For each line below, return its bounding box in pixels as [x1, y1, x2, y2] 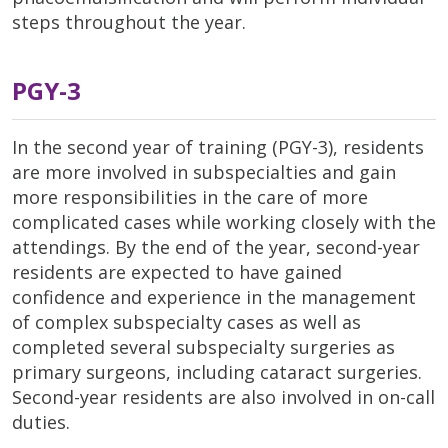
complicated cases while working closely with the [12, 209, 436, 234]
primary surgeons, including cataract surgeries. [12, 359, 422, 384]
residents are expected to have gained [12, 259, 342, 284]
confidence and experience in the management [12, 284, 416, 309]
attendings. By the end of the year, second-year [12, 234, 420, 259]
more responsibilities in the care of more [12, 184, 368, 209]
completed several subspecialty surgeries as [12, 334, 395, 359]
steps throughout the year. [12, 9, 246, 34]
